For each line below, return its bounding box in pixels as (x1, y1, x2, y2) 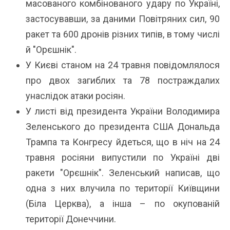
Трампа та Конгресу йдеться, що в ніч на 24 (26, 136, 220, 147)
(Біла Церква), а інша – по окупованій (26, 198, 220, 209)
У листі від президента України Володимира (26, 105, 220, 117)
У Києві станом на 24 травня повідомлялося (26, 59, 220, 70)
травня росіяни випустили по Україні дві (26, 151, 220, 163)
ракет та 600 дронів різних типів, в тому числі (26, 28, 220, 40)
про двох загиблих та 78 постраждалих (26, 74, 220, 86)
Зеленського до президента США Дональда (26, 121, 220, 132)
